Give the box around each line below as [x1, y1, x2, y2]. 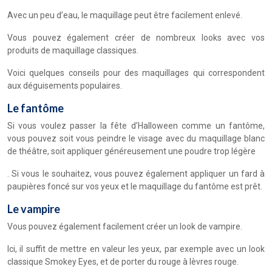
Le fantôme [7, 101, 64, 115]
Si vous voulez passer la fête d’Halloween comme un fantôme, [7, 120, 265, 131]
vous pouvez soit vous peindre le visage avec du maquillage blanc [7, 133, 265, 143]
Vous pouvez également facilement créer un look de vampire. [7, 221, 242, 231]
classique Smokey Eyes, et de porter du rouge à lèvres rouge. [7, 256, 239, 267]
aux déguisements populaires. [7, 80, 122, 90]
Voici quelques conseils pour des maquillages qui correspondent [7, 67, 265, 78]
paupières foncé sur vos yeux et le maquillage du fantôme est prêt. [7, 181, 262, 191]
